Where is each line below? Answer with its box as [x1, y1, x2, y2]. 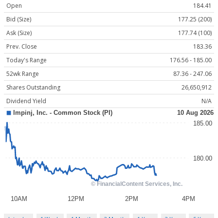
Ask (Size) [6, 29, 32, 37]
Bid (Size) [6, 15, 31, 24]
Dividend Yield [6, 97, 46, 106]
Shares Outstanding [6, 83, 60, 92]
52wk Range [6, 70, 39, 78]
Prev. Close [6, 42, 37, 51]
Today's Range [6, 56, 47, 65]
